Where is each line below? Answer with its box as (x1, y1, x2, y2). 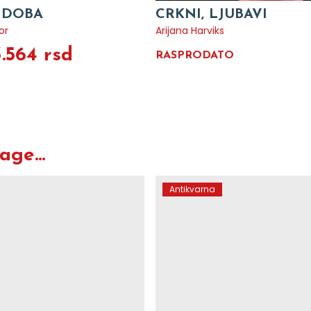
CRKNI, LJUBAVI (155, 8, 267, 22)
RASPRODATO (155, 50, 234, 61)
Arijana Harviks (155, 24, 224, 37)
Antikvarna (169, 183, 215, 195)
